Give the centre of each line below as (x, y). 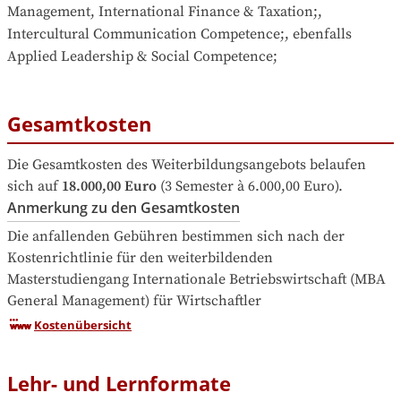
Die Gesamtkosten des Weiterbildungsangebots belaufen (187, 165)
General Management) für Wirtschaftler (134, 301)
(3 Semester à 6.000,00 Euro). (250, 187)
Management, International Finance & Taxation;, (165, 12)
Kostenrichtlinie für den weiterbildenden (140, 258)
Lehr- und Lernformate (119, 384)
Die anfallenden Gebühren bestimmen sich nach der (176, 237)
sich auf (33, 187)
